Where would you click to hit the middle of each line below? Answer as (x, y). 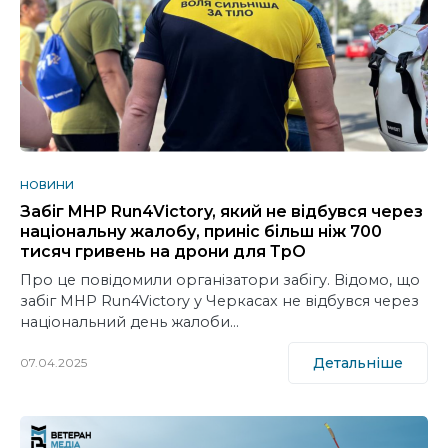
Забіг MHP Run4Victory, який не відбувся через (221, 211)
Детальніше (358, 363)
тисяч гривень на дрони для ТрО (163, 251)
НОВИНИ (47, 184)
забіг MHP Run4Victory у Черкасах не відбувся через (219, 300)
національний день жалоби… (129, 321)
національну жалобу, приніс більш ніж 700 (201, 231)
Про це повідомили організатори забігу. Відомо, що (220, 279)
